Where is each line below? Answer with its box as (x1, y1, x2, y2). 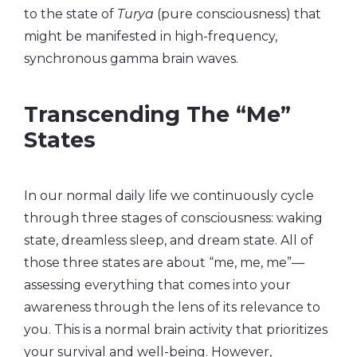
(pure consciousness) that (154, 6, 321, 22)
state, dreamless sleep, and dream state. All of (24, 232, 313, 248)
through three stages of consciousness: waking (24, 210, 323, 226)
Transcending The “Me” (24, 100, 291, 127)
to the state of (24, 6, 117, 22)
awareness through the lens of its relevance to (24, 299, 320, 315)
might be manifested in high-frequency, (24, 28, 277, 44)
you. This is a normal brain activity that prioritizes (24, 321, 328, 337)
